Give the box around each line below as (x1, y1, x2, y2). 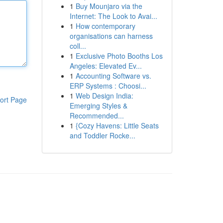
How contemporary (75, 21, 135, 31)
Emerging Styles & (69, 101, 127, 111)
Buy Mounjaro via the (75, 1, 142, 11)
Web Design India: (75, 91, 133, 101)
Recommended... (69, 111, 124, 120)
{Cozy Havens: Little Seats (75, 120, 159, 130)
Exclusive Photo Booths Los (75, 51, 163, 61)
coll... (69, 41, 86, 51)
